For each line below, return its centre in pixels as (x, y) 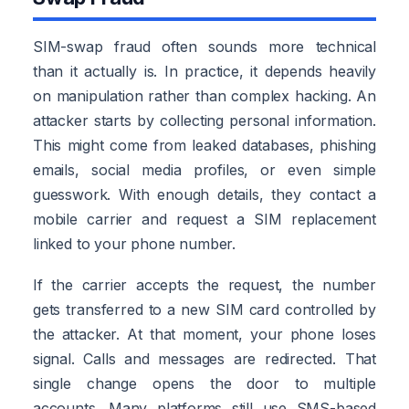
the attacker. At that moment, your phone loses (204, 334)
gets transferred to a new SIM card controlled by (204, 309)
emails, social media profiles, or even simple (204, 169)
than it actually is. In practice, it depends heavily (204, 71)
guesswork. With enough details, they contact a (204, 194)
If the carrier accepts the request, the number (204, 284)
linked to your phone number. (135, 243)
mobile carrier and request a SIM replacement (204, 219)
